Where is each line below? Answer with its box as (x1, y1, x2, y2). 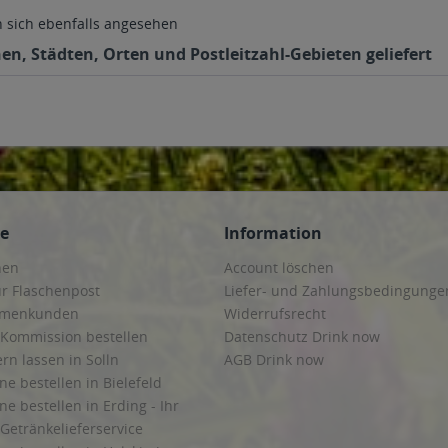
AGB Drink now (224, 350, 324, 369)
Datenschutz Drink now (224, 327, 380, 346)
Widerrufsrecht (224, 304, 326, 323)
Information (224, 222, 322, 244)
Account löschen (224, 258, 334, 277)
